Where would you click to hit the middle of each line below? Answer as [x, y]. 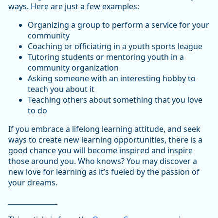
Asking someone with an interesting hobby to [112, 79]
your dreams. [33, 183]
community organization [73, 68]
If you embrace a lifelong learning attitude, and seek [104, 129]
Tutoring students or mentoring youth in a [106, 57]
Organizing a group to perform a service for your [118, 25]
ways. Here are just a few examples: [74, 7]
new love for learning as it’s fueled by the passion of [104, 172]
